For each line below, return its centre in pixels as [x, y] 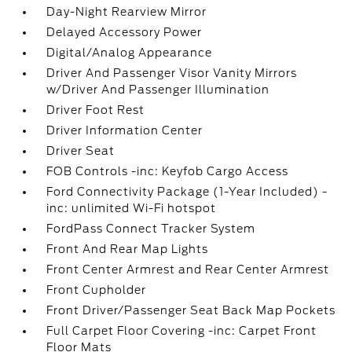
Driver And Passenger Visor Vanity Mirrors [172, 73]
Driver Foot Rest [96, 110]
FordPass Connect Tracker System [151, 229]
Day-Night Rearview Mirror [127, 12]
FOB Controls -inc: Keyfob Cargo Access [168, 171]
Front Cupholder [97, 290]
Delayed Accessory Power [125, 32]
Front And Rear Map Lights [128, 249]
